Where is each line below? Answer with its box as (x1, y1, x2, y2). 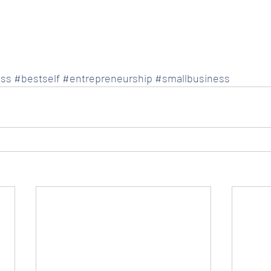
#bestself (14, 71, 60, 85)
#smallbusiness (155, 71, 230, 85)
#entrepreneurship (62, 71, 152, 85)
